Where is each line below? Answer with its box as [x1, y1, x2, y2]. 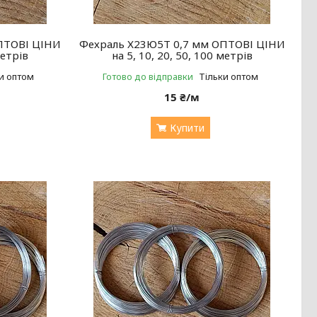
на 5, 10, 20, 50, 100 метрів [111, 47, 253, 62]
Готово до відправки [102, 69, 193, 83]
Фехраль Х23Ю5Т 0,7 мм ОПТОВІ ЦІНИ [79, 36, 285, 51]
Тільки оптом [198, 69, 258, 83]
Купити [169, 120, 204, 134]
